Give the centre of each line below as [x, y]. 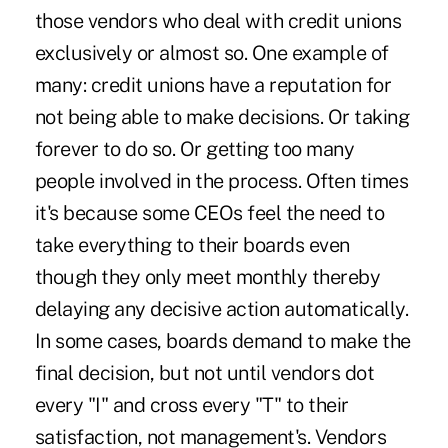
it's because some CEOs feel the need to [209, 212]
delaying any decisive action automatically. [221, 308]
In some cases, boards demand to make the [222, 340]
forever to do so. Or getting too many [194, 148]
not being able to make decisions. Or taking [222, 116]
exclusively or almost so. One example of [211, 52]
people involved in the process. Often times [221, 180]
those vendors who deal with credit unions [218, 20]
